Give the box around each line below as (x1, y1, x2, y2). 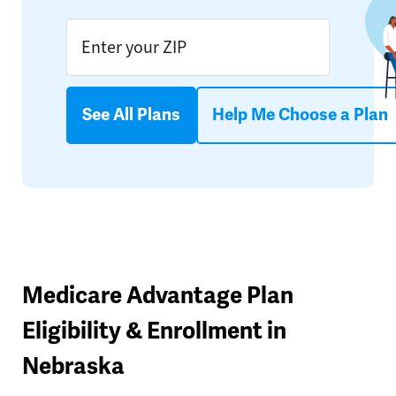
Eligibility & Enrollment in (22, 316, 286, 346)
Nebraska (22, 352, 125, 382)
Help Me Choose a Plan (212, 104, 388, 126)
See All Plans (82, 104, 180, 126)
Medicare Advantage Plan (22, 281, 293, 311)
